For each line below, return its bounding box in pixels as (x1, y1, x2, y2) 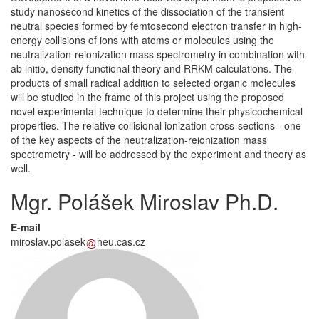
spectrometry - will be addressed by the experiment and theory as (11, 147, 306, 161)
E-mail (11, 220, 41, 234)
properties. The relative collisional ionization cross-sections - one (11, 118, 301, 132)
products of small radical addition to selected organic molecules (11, 75, 296, 90)
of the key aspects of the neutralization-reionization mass (11, 132, 267, 147)
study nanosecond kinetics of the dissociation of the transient (11, 4, 284, 19)
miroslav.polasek (11, 234, 85, 249)
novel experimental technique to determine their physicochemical (11, 104, 303, 118)
